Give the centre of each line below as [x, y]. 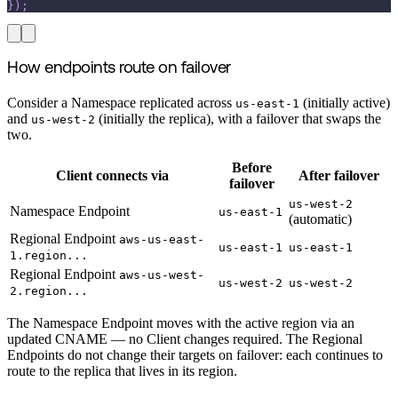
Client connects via [112, 176]
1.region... [49, 256]
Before [252, 168]
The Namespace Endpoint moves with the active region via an [181, 323]
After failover [338, 176]
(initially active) [345, 103]
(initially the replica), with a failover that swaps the [238, 119]
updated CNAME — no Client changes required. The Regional [185, 339]
